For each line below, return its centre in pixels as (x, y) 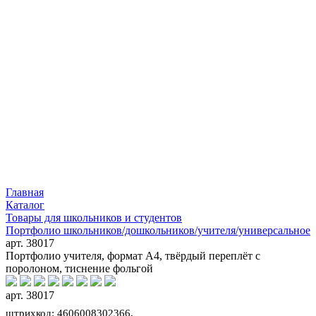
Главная (25, 192)
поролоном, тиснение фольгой (79, 268)
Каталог (25, 205)
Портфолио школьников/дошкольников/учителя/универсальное (158, 230)
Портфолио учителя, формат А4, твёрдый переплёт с (133, 255)
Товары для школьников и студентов (94, 217)
